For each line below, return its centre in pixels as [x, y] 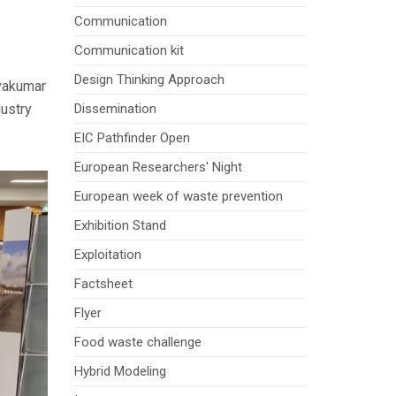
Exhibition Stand [120, 226]
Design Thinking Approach [149, 80]
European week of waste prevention [178, 197]
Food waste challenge [137, 343]
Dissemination [115, 109]
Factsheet [103, 284]
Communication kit [129, 51]
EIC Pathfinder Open [132, 138]
